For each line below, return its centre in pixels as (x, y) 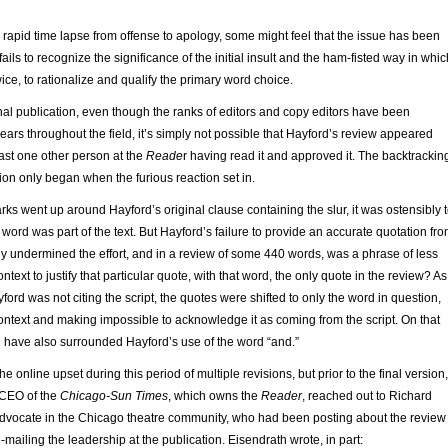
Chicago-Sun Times (114, 395)
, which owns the (214, 395)
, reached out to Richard (367, 395)
